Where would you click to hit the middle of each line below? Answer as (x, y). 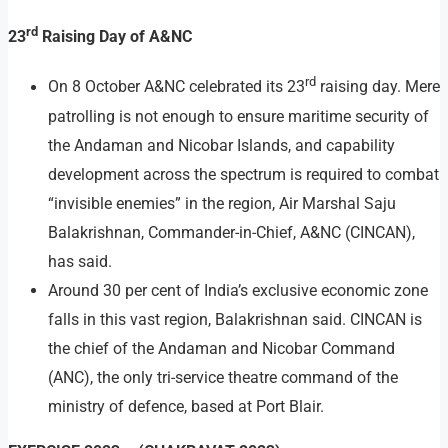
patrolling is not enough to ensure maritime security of (238, 116)
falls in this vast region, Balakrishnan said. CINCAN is (235, 319)
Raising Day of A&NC (115, 37)
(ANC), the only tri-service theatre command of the (223, 377)
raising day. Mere (378, 87)
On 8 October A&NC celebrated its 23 (176, 87)
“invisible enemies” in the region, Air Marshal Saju (222, 203)
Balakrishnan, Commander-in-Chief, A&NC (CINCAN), (231, 232)
